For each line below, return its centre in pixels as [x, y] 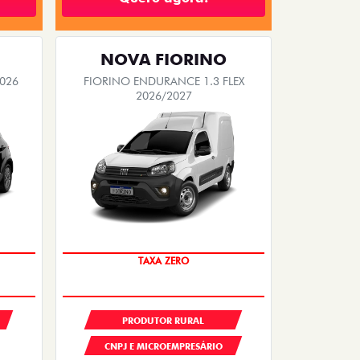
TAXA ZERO [164, 260]
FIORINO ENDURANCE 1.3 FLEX [164, 81]
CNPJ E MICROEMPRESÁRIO [163, 346]
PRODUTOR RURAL [164, 320]
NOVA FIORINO [164, 59]
